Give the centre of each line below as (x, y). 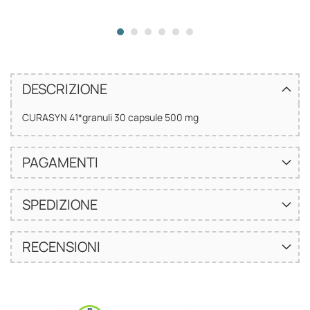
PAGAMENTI (60, 163)
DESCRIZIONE (65, 89)
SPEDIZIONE (60, 205)
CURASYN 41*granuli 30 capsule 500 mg (110, 118)
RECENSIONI (61, 247)
